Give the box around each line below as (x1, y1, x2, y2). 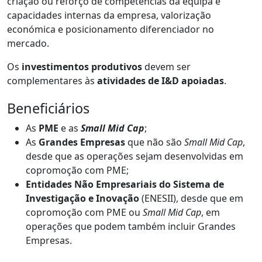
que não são (125, 135, 184, 149)
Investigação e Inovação (26, 191, 139, 205)
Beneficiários (7, 98, 89, 118)
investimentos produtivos (22, 60, 142, 73)
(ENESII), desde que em (139, 191, 243, 205)
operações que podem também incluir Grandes (26, 219, 236, 233)
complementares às (7, 74, 97, 87)
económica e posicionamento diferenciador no (7, 22, 214, 36)
